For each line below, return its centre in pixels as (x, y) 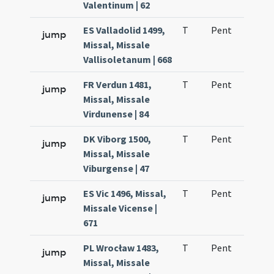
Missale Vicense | (120, 208)
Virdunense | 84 (116, 114)
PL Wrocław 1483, (121, 248)
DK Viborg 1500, (117, 139)
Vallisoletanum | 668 (128, 59)
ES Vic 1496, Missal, (125, 193)
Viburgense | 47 (117, 168)
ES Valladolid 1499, (124, 30)
